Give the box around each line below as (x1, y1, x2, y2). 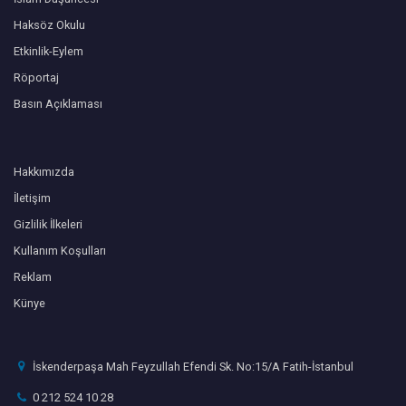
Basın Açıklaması (14, 96, 102, 111)
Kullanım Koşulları (14, 243, 106, 257)
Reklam (14, 269, 52, 284)
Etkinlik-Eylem (14, 43, 83, 58)
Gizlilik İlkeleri (14, 217, 82, 231)
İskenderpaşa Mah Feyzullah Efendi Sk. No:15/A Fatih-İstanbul (32, 359, 353, 373)
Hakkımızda (14, 164, 74, 179)
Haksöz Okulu (14, 17, 85, 32)
